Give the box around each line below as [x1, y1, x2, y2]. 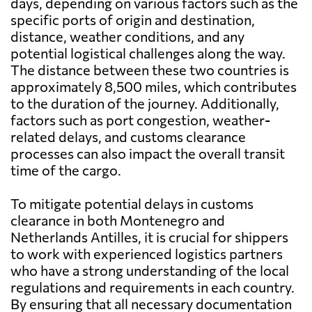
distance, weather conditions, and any [10, 28, 244, 45]
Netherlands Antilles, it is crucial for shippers [10, 228, 288, 246]
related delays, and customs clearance [10, 128, 246, 146]
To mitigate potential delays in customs [10, 195, 253, 212]
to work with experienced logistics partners [10, 245, 283, 263]
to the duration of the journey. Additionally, [10, 95, 279, 112]
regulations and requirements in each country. [10, 279, 295, 296]
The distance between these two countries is [10, 61, 289, 79]
